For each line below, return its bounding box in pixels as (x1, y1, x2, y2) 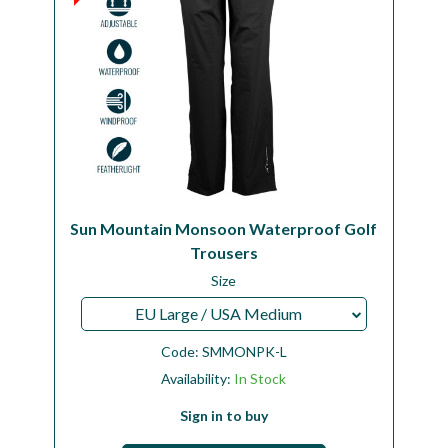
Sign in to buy (179, 406, 268, 424)
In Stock (234, 369, 287, 387)
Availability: (161, 369, 235, 387)
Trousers (189, 242, 258, 262)
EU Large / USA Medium (134, 303, 302, 323)
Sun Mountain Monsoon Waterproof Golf (70, 218, 378, 238)
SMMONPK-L (201, 342, 287, 360)
